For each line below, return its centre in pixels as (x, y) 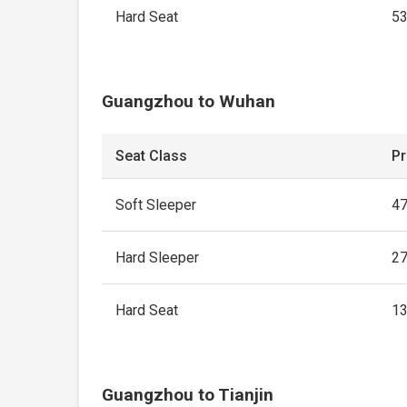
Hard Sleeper (158, 258)
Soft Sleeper (156, 205)
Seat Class (152, 156)
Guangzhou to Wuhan (189, 101)
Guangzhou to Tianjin (188, 395)
